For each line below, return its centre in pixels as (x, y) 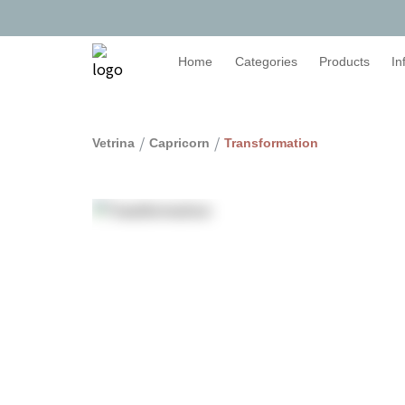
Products (344, 61)
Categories (266, 61)
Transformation (271, 143)
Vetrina (113, 143)
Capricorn (179, 143)
